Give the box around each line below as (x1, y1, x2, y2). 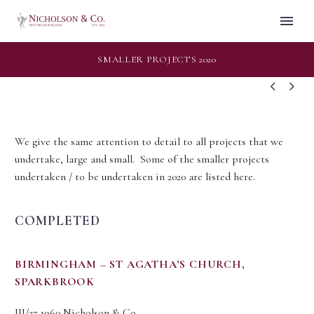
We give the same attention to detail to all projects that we (15, 135, 283, 149)
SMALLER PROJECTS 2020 (97, 54, 217, 65)
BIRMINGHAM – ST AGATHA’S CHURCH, (15, 257, 245, 272)
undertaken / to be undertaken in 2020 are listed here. (15, 170, 255, 184)
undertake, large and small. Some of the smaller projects (15, 152, 269, 166)
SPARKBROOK (15, 275, 95, 289)
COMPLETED (15, 212, 100, 229)
